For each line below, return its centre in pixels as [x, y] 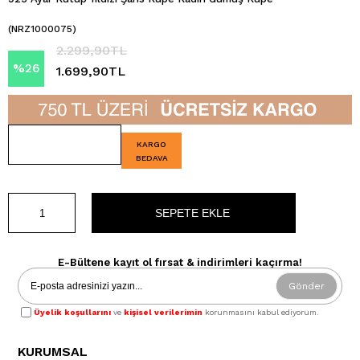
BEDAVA [151, 158]
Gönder [306, 286]
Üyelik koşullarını [73, 312]
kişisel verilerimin [164, 312]
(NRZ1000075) [42, 29]
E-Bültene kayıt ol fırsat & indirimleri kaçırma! [180, 262]
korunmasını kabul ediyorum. [261, 312]
